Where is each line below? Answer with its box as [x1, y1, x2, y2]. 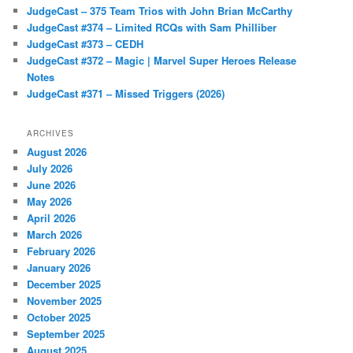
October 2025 [27, 309, 91, 325]
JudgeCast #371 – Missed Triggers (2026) [27, 86, 225, 102]
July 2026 [27, 160, 73, 176]
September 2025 [27, 325, 106, 341]
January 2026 [27, 259, 91, 275]
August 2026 [27, 143, 87, 159]
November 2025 [27, 292, 102, 308]
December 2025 [27, 276, 102, 292]
